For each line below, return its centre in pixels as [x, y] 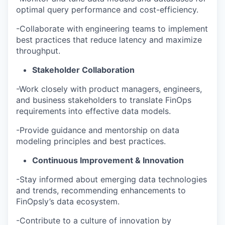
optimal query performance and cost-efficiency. [107, 10]
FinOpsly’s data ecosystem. [68, 201]
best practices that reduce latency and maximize [109, 40]
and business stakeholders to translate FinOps [104, 100]
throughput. [38, 51]
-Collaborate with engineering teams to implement [112, 29]
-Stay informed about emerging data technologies [111, 179]
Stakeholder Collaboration [83, 70]
